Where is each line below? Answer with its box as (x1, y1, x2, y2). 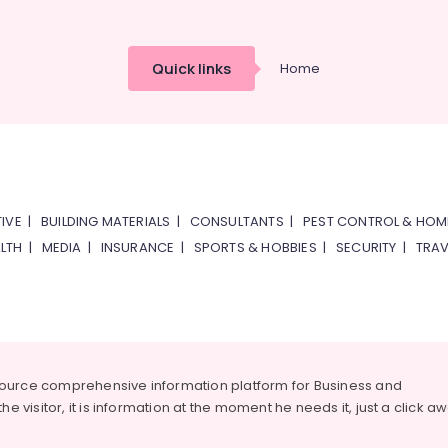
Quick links (152, 58, 231, 79)
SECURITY (335, 238, 397, 257)
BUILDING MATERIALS (40, 212, 171, 231)
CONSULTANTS (189, 212, 284, 231)
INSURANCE (100, 238, 175, 257)
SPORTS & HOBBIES (193, 238, 317, 257)
